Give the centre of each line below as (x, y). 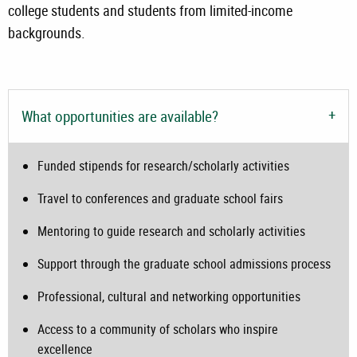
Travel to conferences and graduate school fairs (160, 198)
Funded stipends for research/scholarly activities (163, 165)
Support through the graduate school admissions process (184, 263)
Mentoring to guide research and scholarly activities (171, 231)
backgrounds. (47, 32)
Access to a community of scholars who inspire (158, 329)
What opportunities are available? (120, 116)
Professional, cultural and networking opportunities (169, 296)
